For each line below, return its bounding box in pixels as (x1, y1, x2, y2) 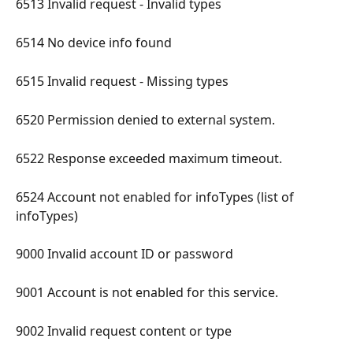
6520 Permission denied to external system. (16, 110, 278, 128)
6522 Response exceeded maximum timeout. (16, 149, 285, 167)
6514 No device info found (16, 34, 175, 52)
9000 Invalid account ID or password (16, 245, 236, 263)
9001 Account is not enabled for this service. (16, 284, 281, 302)
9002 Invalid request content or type (16, 322, 235, 340)
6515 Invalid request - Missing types (16, 72, 232, 90)
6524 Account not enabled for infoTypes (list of (16, 188, 297, 206)
